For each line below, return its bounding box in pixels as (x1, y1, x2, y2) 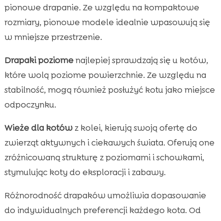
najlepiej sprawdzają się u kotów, (73, 54, 208, 66)
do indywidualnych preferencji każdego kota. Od (4, 204, 201, 216)
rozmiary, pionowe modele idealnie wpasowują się (4, 16, 210, 28)
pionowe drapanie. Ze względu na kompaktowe (4, 1, 199, 13)
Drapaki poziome (4, 54, 74, 66)
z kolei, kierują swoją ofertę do (72, 122, 197, 133)
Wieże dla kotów (4, 122, 73, 133)
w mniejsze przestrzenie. (4, 31, 102, 42)
